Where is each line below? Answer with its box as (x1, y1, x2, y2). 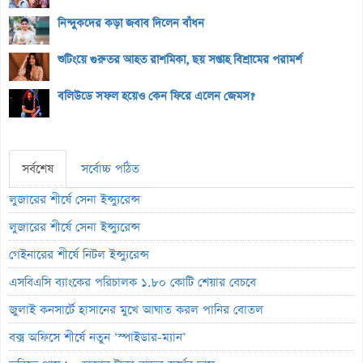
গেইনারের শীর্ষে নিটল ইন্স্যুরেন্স (9, 246, 149, 263)
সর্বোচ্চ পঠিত (81, 160, 139, 177)
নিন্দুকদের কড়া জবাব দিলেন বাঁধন (58, 15, 204, 32)
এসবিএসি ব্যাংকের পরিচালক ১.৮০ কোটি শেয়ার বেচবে (9, 273, 256, 291)
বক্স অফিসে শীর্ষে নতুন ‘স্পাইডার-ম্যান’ (9, 328, 186, 346)
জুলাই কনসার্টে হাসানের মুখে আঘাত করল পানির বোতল (9, 301, 263, 318)
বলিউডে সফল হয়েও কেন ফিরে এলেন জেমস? (58, 88, 254, 105)
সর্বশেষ (22, 160, 53, 177)
